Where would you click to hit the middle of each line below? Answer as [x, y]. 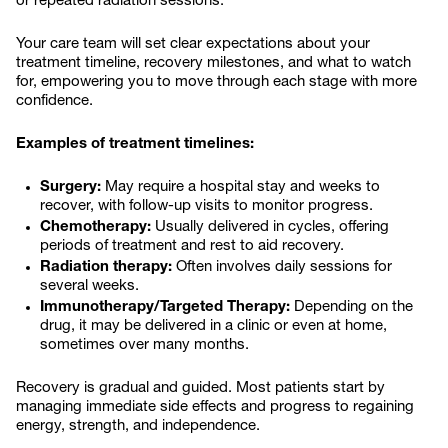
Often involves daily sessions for [282, 267]
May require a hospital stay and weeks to [242, 187]
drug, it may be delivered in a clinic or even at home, [213, 326]
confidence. [54, 101]
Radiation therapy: [106, 267]
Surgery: [72, 187]
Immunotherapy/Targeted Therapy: [165, 307]
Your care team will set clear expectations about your [193, 44]
